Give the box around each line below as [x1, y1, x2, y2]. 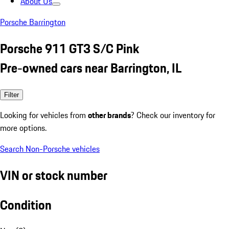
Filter [4, 90, 19, 99]
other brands [88, 108, 131, 121]
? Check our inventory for [131, 108, 215, 121]
